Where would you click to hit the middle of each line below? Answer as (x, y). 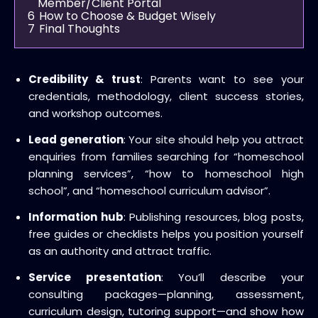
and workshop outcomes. (95, 113)
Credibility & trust (84, 79)
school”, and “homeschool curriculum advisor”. (149, 190)
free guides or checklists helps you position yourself (166, 234)
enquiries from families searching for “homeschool (166, 156)
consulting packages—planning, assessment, (166, 294)
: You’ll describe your (232, 277)
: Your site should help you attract (214, 139)
